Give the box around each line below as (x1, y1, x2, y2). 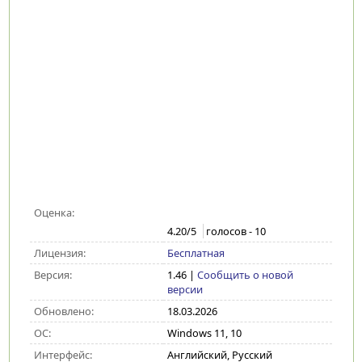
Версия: (33, 267, 72, 282)
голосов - (205, 224, 255, 239)
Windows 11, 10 (166, 326, 242, 340)
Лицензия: (33, 246, 86, 260)
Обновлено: (33, 304, 94, 318)
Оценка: (33, 205, 74, 220)
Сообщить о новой (196, 267, 293, 282)
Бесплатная (166, 246, 225, 260)
